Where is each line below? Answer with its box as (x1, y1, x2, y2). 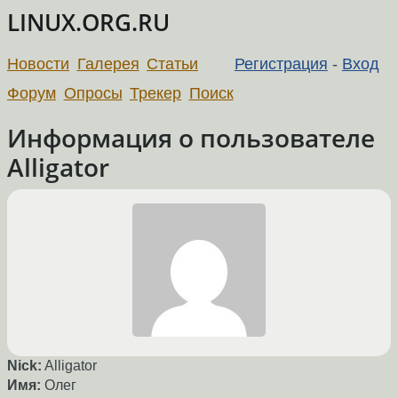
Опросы (63, 84, 123, 102)
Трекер (130, 84, 182, 102)
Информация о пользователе (7, 120, 375, 155)
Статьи (147, 54, 199, 73)
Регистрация (234, 54, 328, 73)
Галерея (76, 54, 139, 73)
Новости (7, 54, 69, 73)
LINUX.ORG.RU (7, 7, 170, 38)
